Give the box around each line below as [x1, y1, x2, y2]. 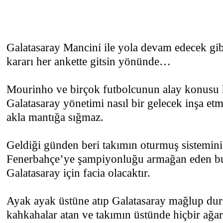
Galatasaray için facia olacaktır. [6, 166, 150, 179]
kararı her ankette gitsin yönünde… [6, 55, 171, 68]
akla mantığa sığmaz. [6, 111, 104, 123]
